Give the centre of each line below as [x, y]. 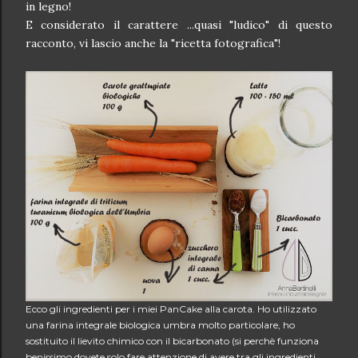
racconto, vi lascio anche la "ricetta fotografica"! [153, 43]
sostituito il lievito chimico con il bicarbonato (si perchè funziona [172, 341]
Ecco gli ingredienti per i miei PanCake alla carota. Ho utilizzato [171, 309]
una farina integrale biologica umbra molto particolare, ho [160, 325]
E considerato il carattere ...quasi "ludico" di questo [179, 25]
